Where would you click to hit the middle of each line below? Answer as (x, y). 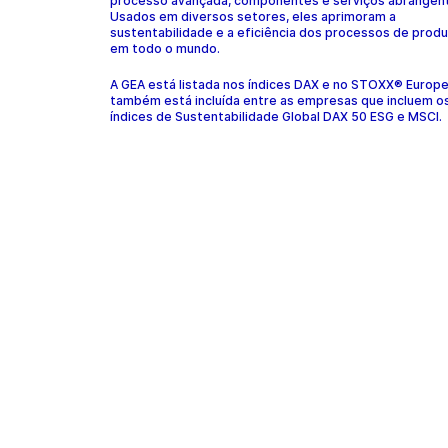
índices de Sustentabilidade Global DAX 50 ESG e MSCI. (277, 116)
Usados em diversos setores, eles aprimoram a (253, 16)
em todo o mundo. (165, 48)
